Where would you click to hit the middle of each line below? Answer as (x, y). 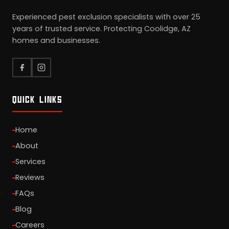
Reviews (30, 177)
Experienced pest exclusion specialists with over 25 (106, 17)
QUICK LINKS (37, 99)
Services (30, 162)
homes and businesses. (56, 40)
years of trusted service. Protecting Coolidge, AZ (101, 29)
